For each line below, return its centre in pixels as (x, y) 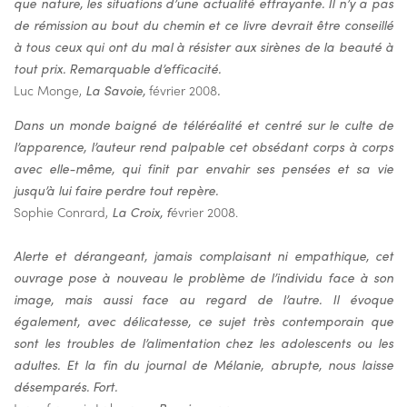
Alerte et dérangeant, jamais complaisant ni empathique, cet (203, 256)
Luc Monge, (50, 90)
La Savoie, (117, 90)
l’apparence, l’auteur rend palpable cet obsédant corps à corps (203, 147)
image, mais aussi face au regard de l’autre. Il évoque (203, 299)
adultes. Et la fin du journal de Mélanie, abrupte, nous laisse (203, 365)
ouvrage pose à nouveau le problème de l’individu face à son (203, 278)
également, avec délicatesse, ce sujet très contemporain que (203, 321)
